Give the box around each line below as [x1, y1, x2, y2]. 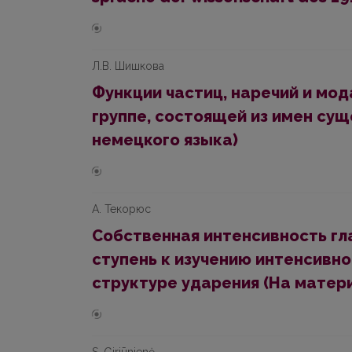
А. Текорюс [92, 203, 151, 215]
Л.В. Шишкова [92, 60, 164, 72]
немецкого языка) [92, 130, 238, 149]
